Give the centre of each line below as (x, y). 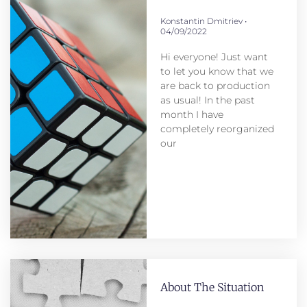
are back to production (215, 86)
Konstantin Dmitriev (202, 21)
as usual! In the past (207, 100)
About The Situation (212, 287)
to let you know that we (217, 72)
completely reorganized (217, 129)
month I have (192, 115)
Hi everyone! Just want (214, 57)
